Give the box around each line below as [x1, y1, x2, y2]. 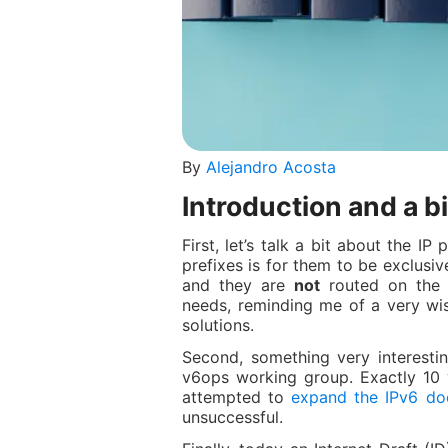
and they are [182, 275, 294, 295]
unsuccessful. [182, 407, 283, 427]
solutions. [182, 315, 254, 335]
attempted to [182, 387, 292, 407]
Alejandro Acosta [206, 157, 336, 177]
